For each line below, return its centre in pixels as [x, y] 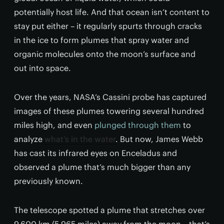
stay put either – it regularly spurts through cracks [108, 26]
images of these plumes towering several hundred [109, 111]
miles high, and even [54, 125]
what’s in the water [80, 139]
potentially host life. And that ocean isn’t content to [112, 12]
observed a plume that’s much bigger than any [102, 167]
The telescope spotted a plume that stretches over [109, 210]
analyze [29, 139]
